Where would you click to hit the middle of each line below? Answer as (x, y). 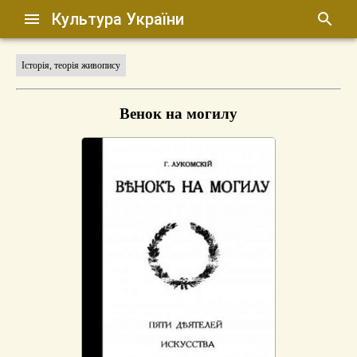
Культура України (118, 19)
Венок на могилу (178, 113)
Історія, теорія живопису (71, 65)
